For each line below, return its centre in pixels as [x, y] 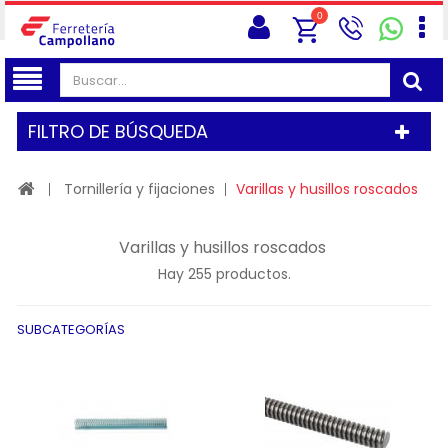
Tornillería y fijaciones [139, 189]
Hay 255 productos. [224, 274]
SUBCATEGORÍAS [71, 329]
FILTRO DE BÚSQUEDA [118, 131]
